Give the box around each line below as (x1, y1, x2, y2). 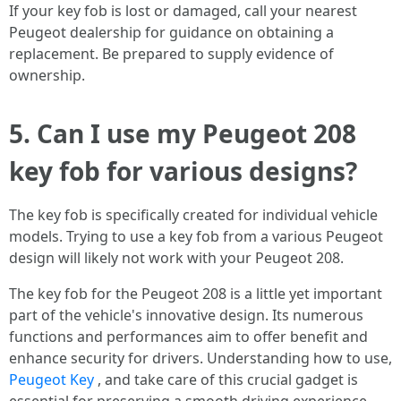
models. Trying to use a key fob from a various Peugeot (9, 226, 383, 246)
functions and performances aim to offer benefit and (9, 327, 368, 346)
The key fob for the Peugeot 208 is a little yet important (9, 284, 382, 303)
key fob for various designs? (9, 154, 357, 188)
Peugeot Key (9, 370, 94, 389)
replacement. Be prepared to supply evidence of (9, 44, 334, 64)
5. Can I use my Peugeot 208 (9, 116, 356, 150)
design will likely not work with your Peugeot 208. (9, 248, 344, 268)
